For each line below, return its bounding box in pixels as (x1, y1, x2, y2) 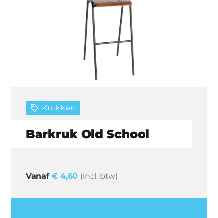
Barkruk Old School (26, 127, 150, 141)
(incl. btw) (80, 171, 118, 181)
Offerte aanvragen (78, 203, 149, 213)
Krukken (41, 103, 75, 112)
